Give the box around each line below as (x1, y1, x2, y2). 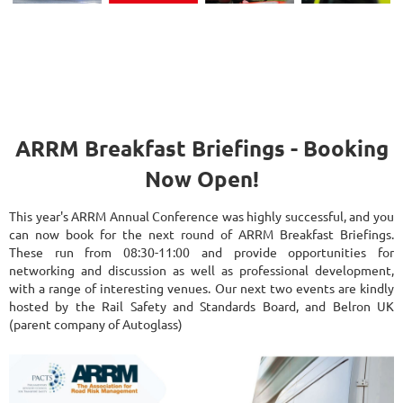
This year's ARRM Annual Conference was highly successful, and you (9, 208, 394, 224)
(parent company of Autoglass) (9, 316, 183, 332)
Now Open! (144, 165, 259, 193)
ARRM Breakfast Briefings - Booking (14, 134, 389, 162)
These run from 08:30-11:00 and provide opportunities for (9, 244, 394, 260)
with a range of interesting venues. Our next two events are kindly (9, 280, 394, 296)
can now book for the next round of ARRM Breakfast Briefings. (9, 226, 394, 242)
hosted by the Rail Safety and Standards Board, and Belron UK (9, 298, 394, 314)
